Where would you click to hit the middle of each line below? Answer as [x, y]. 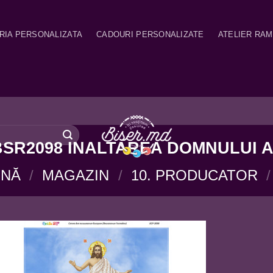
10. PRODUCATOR [194, 175]
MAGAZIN [76, 175]
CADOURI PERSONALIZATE [150, 35]
